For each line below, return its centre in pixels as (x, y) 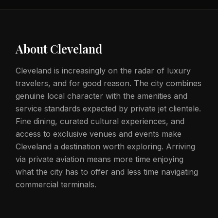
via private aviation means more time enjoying (100, 159)
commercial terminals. (56, 184)
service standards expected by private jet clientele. (108, 109)
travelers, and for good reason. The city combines (109, 83)
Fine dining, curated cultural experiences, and (100, 121)
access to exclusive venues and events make (99, 134)
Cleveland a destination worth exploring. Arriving (105, 146)
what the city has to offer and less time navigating (107, 172)
